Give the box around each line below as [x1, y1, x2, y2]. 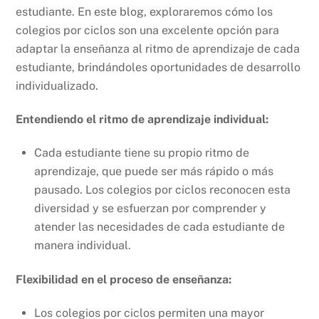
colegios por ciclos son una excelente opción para [16, 23, 280, 38]
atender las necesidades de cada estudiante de [34, 219, 285, 234]
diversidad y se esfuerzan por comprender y [34, 201, 266, 215]
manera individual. [34, 238, 131, 252]
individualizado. [16, 79, 99, 93]
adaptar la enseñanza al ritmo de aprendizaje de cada [16, 42, 300, 56]
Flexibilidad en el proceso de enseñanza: [16, 273, 232, 287]
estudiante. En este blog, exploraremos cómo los [16, 5, 273, 19]
